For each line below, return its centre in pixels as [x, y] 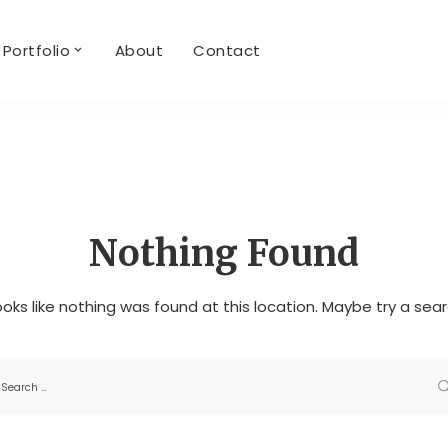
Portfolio [36, 50]
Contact [227, 50]
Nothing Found [224, 254]
